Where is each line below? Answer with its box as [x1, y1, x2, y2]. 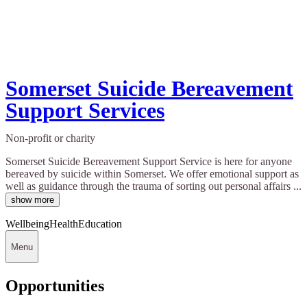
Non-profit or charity [5, 132, 95, 145]
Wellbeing [5, 218, 49, 230]
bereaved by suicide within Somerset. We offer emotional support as [5, 168, 299, 180]
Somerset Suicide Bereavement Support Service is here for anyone [5, 156, 292, 168]
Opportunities [5, 277, 104, 295]
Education [78, 218, 122, 230]
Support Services [5, 98, 164, 123]
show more [11, 195, 54, 206]
